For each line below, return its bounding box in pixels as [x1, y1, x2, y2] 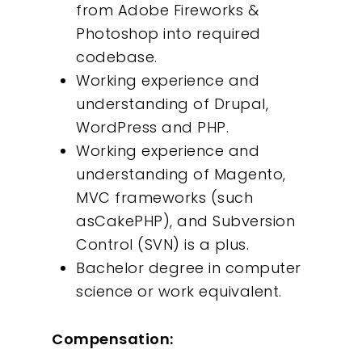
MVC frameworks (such [76, 187, 253, 208]
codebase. [76, 47, 158, 67]
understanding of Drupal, [76, 94, 268, 114]
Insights [208, 5, 303, 40]
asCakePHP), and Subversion [76, 211, 295, 231]
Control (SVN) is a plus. [76, 234, 249, 255]
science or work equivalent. [76, 281, 282, 301]
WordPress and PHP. [76, 117, 229, 137]
